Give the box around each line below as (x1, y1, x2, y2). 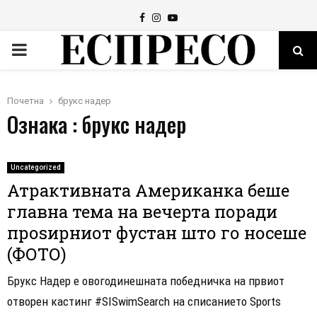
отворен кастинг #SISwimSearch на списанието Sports (7, 294, 281, 309)
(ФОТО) (7, 243, 67, 265)
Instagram (160, 11, 206, 23)
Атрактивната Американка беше (7, 179, 289, 202)
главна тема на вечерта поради (7, 200, 277, 223)
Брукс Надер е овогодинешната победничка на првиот (7, 274, 284, 288)
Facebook (144, 11, 188, 23)
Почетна (7, 96, 44, 106)
